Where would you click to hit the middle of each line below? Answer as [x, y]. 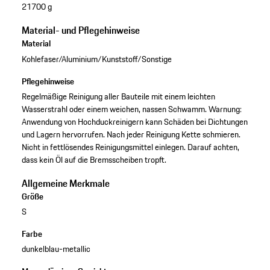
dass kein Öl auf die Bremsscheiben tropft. [94, 159]
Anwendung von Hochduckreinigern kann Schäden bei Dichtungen [134, 121]
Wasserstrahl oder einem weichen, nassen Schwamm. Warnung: [131, 109]
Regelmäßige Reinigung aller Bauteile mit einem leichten [118, 96]
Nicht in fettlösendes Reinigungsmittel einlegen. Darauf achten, [130, 147]
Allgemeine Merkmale [65, 183]
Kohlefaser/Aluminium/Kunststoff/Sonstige [96, 59]
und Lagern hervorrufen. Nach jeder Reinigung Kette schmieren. [131, 134]
